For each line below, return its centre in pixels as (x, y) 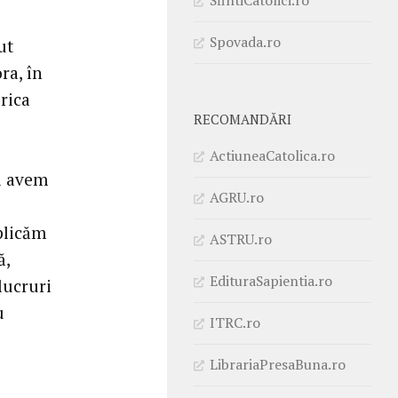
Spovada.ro (245, 41)
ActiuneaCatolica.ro (272, 155)
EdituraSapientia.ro (271, 280)
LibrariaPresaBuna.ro (278, 364)
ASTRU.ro (241, 239)
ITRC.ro (235, 322)
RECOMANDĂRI (243, 119)
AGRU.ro (237, 197)
